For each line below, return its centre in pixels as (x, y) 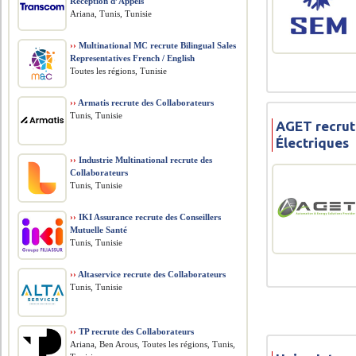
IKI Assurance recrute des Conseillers (149, 217)
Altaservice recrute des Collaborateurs (151, 274)
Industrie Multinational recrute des (145, 160)
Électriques (313, 143)
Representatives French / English (133, 58)
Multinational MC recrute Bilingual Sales (157, 45)
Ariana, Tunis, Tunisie (111, 14)
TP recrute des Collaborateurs (135, 331)
